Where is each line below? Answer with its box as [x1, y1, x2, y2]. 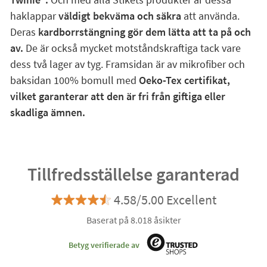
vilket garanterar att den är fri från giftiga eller [10, 89, 225, 103]
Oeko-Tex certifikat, [138, 73, 230, 87]
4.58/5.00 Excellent [113, 191, 216, 208]
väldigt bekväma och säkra [58, 9, 181, 23]
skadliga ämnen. [10, 105, 85, 119]
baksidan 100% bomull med [10, 73, 139, 87]
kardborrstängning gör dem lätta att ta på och [38, 25, 251, 39]
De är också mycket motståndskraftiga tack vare [23, 41, 241, 55]
